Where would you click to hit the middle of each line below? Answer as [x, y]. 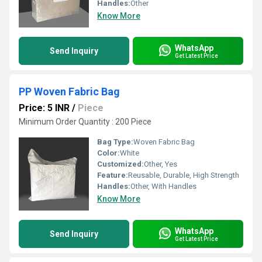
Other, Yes [161, 164]
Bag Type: [115, 142]
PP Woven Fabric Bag [69, 92]
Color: [108, 153]
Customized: [120, 164]
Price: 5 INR [44, 108]
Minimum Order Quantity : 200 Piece [85, 122]
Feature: [113, 175]
